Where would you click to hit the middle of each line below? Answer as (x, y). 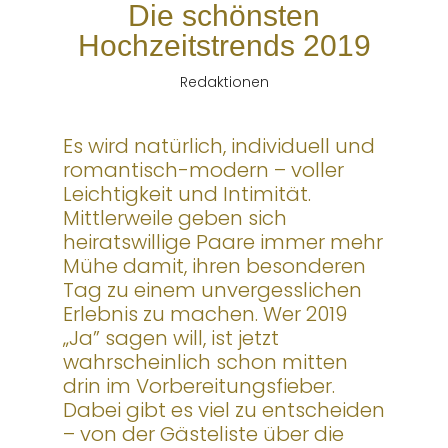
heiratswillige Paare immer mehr (222, 241)
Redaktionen (224, 81)
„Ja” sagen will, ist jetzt (170, 337)
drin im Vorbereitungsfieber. (198, 385)
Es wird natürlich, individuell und (218, 145)
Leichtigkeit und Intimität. (186, 193)
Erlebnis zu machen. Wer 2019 (204, 313)
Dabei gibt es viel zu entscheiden (223, 409)
